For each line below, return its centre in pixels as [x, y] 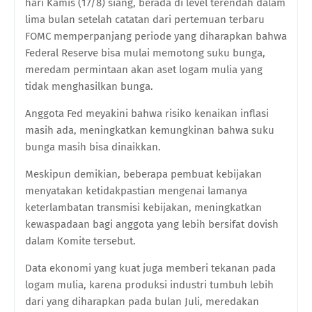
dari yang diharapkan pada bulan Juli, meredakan [142, 301]
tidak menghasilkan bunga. [91, 86]
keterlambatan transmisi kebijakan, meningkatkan [143, 207]
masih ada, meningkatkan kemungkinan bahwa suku [150, 130]
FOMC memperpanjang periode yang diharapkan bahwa [156, 36]
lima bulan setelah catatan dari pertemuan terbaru [145, 19]
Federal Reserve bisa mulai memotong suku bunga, [145, 53]
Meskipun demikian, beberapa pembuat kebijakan [143, 174]
